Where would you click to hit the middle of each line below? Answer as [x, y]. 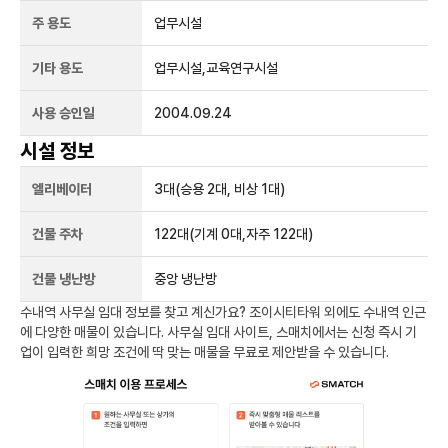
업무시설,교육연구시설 [216, 68]
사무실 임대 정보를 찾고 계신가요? [152, 312]
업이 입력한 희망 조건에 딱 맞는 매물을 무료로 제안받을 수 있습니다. [204, 352]
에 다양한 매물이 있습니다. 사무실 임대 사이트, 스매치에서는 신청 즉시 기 [218, 332]
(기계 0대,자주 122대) [251, 234]
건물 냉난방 [63, 279]
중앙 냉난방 [186, 279]
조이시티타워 [285, 312]
